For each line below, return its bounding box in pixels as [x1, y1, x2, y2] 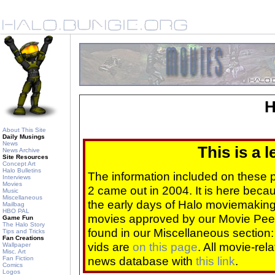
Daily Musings [2, 133, 45, 140]
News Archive [2, 147, 40, 153]
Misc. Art [2, 248, 26, 255]
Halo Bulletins [2, 167, 41, 174]
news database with [88, 254, 196, 268]
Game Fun [2, 214, 33, 221]
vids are [88, 240, 133, 254]
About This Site [2, 126, 46, 133]
